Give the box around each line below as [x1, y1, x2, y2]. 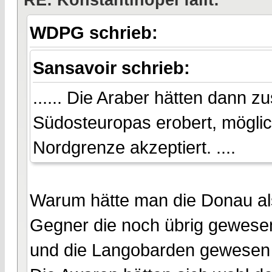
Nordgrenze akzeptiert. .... [33, 137, 236, 157]
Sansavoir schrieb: [33, 57, 195, 78]
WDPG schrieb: [30, 22, 163, 42]
